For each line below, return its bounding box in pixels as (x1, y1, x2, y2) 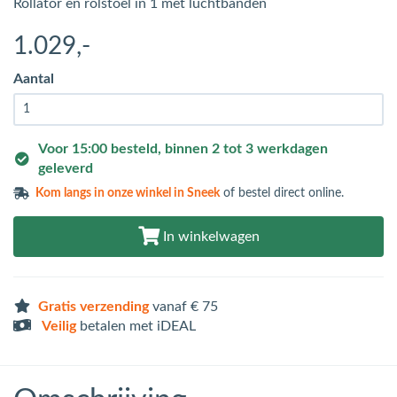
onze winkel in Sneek (107, 187, 221, 200)
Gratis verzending (38, 300, 149, 315)
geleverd (37, 161, 93, 176)
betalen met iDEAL (76, 319, 196, 334)
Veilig (42, 319, 76, 334)
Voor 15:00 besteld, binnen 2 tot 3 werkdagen (37, 142, 328, 157)
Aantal (13, 72, 54, 87)
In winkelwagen (159, 230, 260, 245)
